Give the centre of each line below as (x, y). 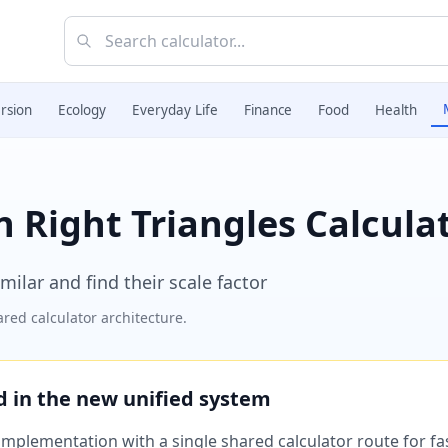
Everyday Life (175, 110)
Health (396, 110)
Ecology (82, 110)
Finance (268, 110)
